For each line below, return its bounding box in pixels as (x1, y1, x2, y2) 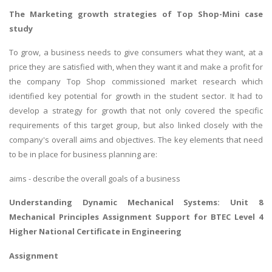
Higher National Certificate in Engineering (9, 226, 182, 237)
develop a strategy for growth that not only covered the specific (9, 105, 263, 117)
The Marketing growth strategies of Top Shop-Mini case (9, 8, 263, 19)
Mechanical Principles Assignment (9, 211, 152, 223)
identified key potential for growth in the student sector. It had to (9, 90, 263, 102)
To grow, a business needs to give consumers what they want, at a (9, 47, 263, 58)
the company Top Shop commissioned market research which (9, 76, 263, 87)
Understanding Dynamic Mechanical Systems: (9, 197, 231, 208)
